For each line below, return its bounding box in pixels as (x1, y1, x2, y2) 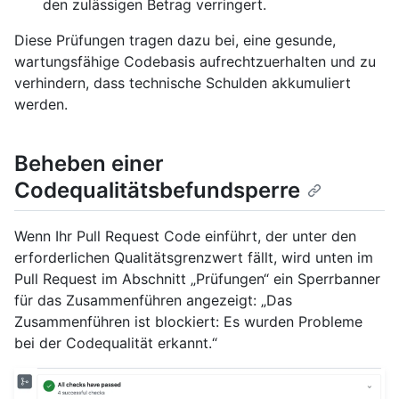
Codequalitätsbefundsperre (14, 177, 300, 204)
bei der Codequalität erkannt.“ (14, 334, 217, 353)
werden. (14, 95, 68, 114)
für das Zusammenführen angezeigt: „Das (14, 291, 292, 310)
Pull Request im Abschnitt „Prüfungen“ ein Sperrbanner (14, 270, 380, 289)
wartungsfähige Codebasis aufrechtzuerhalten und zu (14, 53, 376, 71)
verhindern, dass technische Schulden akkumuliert (14, 74, 351, 93)
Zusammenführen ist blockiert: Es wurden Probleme (14, 313, 362, 331)
